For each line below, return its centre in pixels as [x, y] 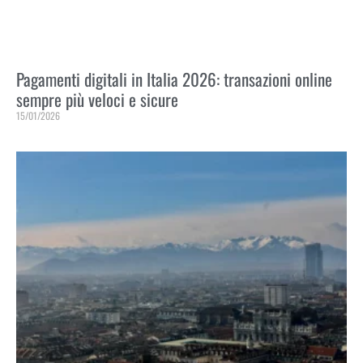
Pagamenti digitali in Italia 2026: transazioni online [174, 79]
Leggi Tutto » [41, 143]
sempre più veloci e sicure [97, 100]
